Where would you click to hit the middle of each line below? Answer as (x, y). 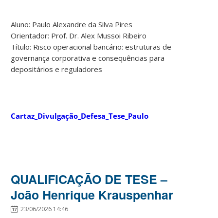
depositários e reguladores (57, 69)
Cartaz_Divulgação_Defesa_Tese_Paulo (80, 116)
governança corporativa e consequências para (88, 58)
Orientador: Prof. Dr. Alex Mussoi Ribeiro (79, 35)
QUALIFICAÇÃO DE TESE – (89, 179)
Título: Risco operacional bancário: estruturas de (91, 46)
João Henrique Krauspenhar (92, 194)
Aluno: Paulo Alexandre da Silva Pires (72, 24)
